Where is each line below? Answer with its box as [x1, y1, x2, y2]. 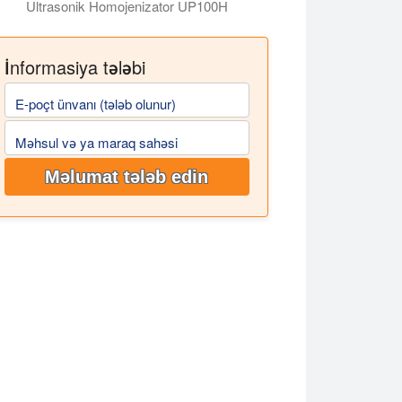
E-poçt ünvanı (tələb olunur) [14, 94, 176, 114]
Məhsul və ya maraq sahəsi [14, 132, 178, 152]
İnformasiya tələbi [4, 53, 145, 80]
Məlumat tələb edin [45, 167, 209, 188]
